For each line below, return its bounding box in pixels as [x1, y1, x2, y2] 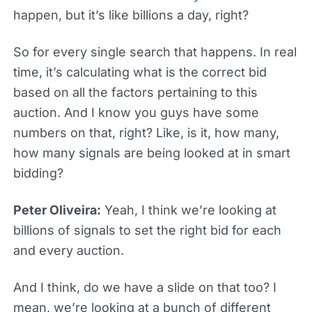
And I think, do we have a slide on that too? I [13, 279, 276, 295]
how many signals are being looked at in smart [13, 145, 290, 160]
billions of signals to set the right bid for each [13, 222, 281, 237]
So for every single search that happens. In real [13, 44, 297, 59]
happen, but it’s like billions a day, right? [13, 7, 249, 22]
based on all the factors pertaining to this [13, 84, 258, 100]
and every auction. [13, 242, 124, 258]
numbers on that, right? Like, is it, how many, [13, 125, 279, 140]
